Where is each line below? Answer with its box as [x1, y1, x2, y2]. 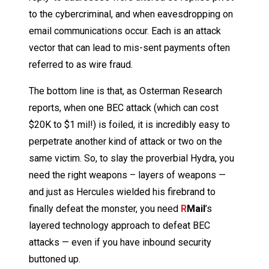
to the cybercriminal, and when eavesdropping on [29, 8, 233, 20]
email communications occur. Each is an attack [29, 25, 221, 37]
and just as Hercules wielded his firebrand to [29, 186, 216, 198]
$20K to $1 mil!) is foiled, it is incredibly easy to [29, 118, 230, 130]
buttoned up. [29, 253, 80, 265]
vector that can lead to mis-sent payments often [29, 41, 230, 53]
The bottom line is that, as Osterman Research [29, 85, 222, 97]
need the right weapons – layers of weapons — [29, 169, 226, 181]
